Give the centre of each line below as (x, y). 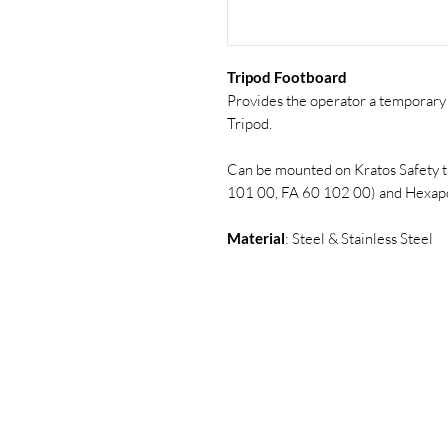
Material (256, 238)
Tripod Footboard (287, 77)
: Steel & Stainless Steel (359, 238)
